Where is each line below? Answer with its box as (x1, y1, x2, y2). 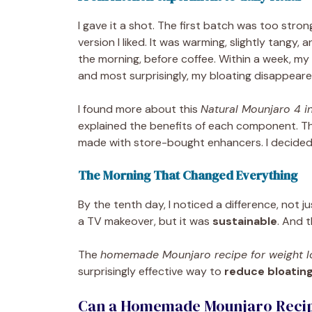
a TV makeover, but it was (78, 213, 212, 228)
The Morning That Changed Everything (78, 166, 297, 184)
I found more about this (78, 101, 201, 116)
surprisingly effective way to (78, 263, 224, 279)
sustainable (212, 213, 277, 228)
